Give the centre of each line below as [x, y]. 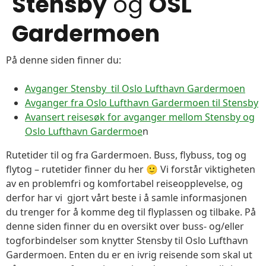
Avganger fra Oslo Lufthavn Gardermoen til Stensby [142, 103]
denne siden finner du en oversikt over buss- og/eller [125, 227]
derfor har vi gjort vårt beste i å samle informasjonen [126, 198]
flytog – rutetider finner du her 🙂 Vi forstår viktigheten [131, 170]
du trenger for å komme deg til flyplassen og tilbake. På [131, 212]
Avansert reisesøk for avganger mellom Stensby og [140, 117]
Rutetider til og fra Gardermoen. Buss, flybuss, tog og [126, 155]
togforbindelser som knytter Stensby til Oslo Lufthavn [127, 241]
